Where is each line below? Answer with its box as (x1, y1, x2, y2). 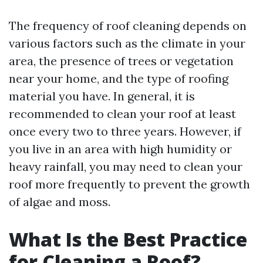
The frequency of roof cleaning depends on (9, 18, 247, 33)
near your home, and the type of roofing (9, 71, 228, 86)
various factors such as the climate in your (9, 36, 245, 50)
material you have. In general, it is (9, 89, 195, 103)
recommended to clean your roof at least (9, 106, 236, 121)
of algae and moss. (9, 194, 110, 209)
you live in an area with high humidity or (9, 141, 232, 156)
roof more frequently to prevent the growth (9, 177, 250, 191)
